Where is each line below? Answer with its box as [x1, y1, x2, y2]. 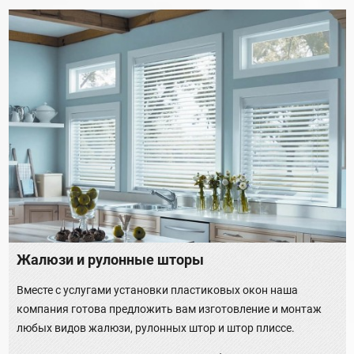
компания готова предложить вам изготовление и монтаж [17, 303, 322, 316]
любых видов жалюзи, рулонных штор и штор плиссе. [17, 322, 295, 335]
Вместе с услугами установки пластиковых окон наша [17, 284, 298, 297]
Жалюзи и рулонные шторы [17, 252, 204, 269]
